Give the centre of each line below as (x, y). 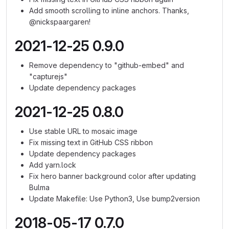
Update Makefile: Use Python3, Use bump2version (114, 199)
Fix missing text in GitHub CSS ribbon (91, 142)
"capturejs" (48, 76)
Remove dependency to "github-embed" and (107, 65)
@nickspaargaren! (60, 22)
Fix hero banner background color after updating (112, 176)
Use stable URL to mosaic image (83, 131)
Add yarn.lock (53, 165)
